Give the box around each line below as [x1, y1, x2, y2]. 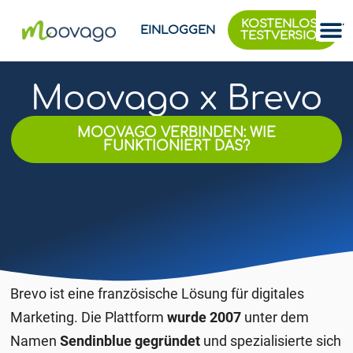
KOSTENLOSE [241, 17, 326, 32]
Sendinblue [60, 332, 132, 349]
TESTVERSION [240, 29, 327, 43]
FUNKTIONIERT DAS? [103, 139, 250, 154]
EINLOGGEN [140, 23, 216, 37]
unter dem [241, 308, 310, 325]
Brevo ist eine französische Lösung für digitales [10, 284, 305, 302]
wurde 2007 [167, 308, 242, 325]
